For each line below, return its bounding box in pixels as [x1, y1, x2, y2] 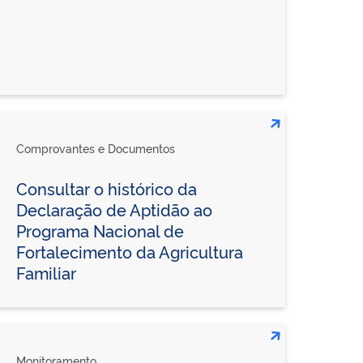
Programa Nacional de [15, 218, 184, 241]
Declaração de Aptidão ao [15, 197, 212, 220]
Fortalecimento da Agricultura [15, 239, 243, 263]
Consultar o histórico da [15, 176, 197, 199]
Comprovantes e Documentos [15, 139, 175, 156]
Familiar [15, 260, 76, 284]
